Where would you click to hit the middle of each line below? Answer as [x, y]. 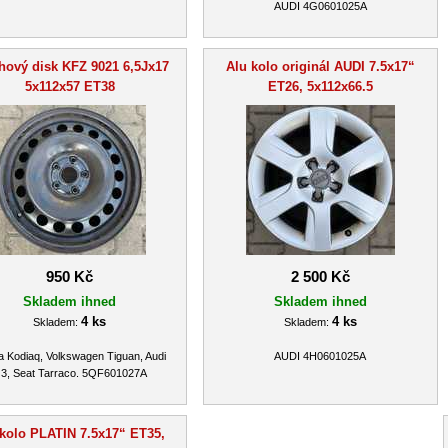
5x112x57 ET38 [69, 86]
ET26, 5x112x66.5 [320, 86]
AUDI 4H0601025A [320, 356]
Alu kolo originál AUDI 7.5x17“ [320, 66]
